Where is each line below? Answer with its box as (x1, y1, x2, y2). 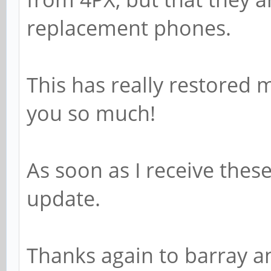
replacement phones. (27, 13, 231, 42)
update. (27, 184, 100, 212)
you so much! (27, 99, 155, 127)
